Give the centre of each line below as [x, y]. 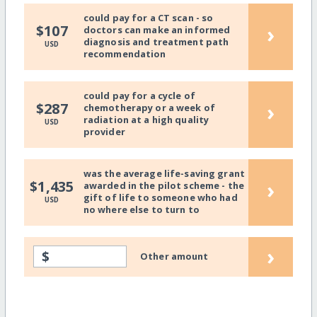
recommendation [125, 54]
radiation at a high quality [146, 120]
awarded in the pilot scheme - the [164, 186]
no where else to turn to [141, 210]
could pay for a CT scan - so [148, 18]
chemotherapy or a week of [149, 108]
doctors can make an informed [157, 30]
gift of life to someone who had [160, 198]
